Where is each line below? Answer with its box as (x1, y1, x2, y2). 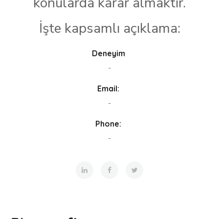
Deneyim (91, 48, 125, 59)
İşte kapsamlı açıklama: (39, 19, 180, 38)
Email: (97, 84, 119, 94)
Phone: (95, 119, 121, 129)
